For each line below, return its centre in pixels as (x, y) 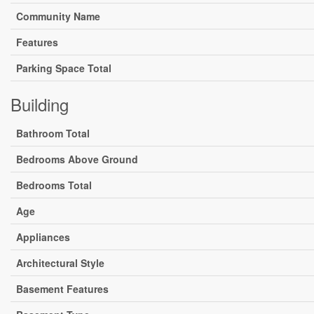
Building (40, 104)
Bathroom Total (53, 133)
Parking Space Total (64, 68)
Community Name (58, 16)
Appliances (43, 237)
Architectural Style (60, 263)
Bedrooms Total (54, 185)
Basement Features (62, 289)
